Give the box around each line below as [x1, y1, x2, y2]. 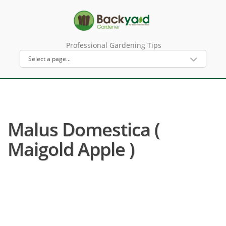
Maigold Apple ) [8, 137, 134, 161]
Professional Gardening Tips [66, 40, 161, 50]
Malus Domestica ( [8, 117, 159, 142]
